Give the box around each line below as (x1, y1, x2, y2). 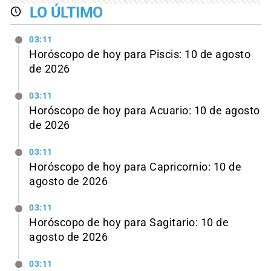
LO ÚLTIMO (29, 4, 103, 22)
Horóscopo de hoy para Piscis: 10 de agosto (29, 48, 250, 60)
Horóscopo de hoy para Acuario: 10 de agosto (29, 104, 260, 117)
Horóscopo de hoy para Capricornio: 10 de (29, 160, 241, 173)
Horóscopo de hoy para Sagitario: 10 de (29, 217, 229, 229)
